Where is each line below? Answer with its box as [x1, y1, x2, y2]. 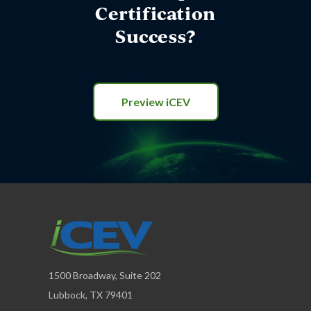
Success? [115, 24, 196, 49]
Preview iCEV [121, 95, 190, 109]
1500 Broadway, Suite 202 [49, 269, 161, 281]
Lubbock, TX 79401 [49, 288, 133, 301]
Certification [95, 1, 216, 26]
